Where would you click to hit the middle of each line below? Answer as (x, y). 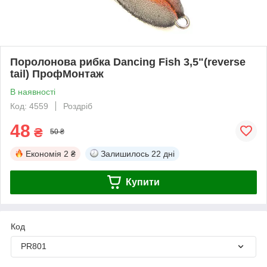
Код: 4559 (29, 106)
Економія (44, 153)
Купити (142, 182)
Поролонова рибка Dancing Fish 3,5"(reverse (128, 62)
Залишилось (125, 153)
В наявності (33, 91)
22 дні (163, 153)
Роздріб (78, 106)
